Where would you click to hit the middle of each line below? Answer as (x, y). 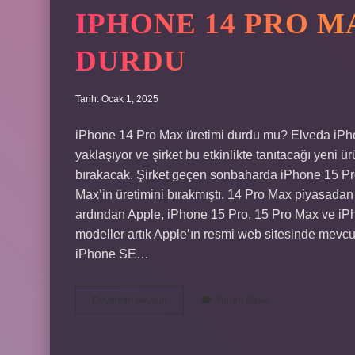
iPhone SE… (112, 254)
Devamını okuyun (130, 300)
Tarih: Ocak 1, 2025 (117, 99)
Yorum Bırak (242, 300)
